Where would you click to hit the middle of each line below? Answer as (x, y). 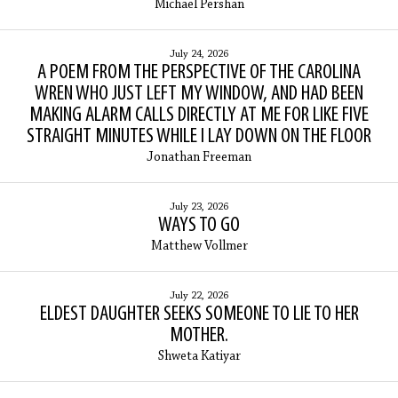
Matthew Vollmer (199, 247)
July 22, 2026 (199, 296)
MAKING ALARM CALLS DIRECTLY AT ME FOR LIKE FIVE (199, 116)
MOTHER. (199, 336)
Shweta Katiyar (199, 357)
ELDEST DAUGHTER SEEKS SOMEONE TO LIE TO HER (199, 315)
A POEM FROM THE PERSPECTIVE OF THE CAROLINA (199, 73)
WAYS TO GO (199, 226)
